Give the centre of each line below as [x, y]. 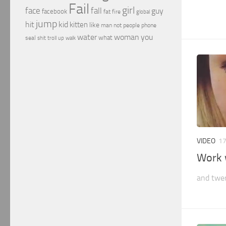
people [131, 25]
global [143, 12]
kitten [79, 25]
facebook [54, 11]
